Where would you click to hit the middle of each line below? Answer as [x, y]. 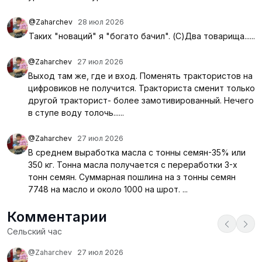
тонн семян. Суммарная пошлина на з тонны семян [132, 177]
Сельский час [35, 231]
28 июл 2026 [98, 22]
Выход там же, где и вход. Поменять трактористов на [140, 75]
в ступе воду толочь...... [76, 112]
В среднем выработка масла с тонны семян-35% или [137, 152]
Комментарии [57, 216]
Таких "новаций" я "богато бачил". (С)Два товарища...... [142, 36]
